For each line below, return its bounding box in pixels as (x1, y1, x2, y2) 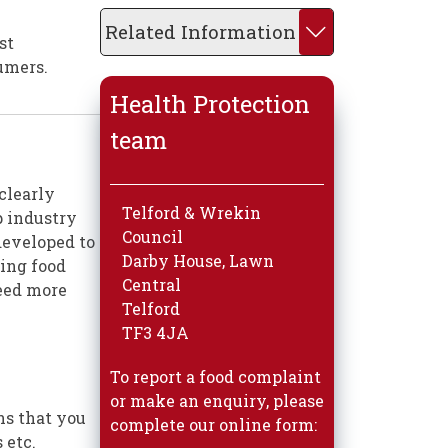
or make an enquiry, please (109, 389, 324, 411)
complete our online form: (109, 413, 317, 435)
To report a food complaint (109, 365, 321, 387)
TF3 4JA (121, 321, 189, 343)
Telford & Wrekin (121, 201, 261, 223)
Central (121, 273, 181, 295)
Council (121, 225, 183, 247)
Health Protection (109, 87, 310, 120)
